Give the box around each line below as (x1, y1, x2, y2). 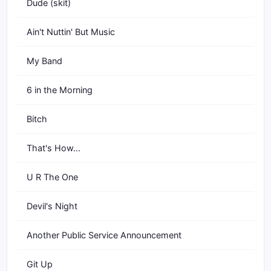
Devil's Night (27, 201, 77, 211)
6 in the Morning (27, 85, 93, 95)
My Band (27, 56, 62, 66)
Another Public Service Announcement (27, 230, 181, 240)
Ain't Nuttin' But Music (27, 27, 115, 37)
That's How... (27, 143, 80, 153)
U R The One (27, 172, 78, 182)
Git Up (27, 259, 53, 269)
